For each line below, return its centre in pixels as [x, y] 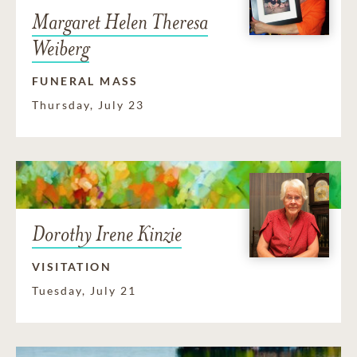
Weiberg [61, 49]
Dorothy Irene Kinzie [107, 234]
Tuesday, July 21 [84, 291]
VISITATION [72, 267]
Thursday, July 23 [88, 105]
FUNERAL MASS [85, 81]
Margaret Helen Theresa [120, 22]
